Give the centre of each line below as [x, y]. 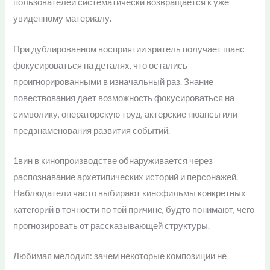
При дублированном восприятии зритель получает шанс [129, 49]
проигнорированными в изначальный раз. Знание [114, 81]
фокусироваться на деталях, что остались [101, 65]
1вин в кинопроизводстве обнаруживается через [113, 161]
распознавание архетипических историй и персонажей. [126, 177]
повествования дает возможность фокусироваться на [124, 98]
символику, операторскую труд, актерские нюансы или [126, 114]
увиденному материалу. [63, 19]
